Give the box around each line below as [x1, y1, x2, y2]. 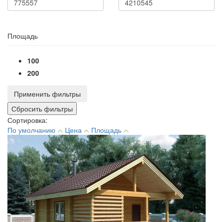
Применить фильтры [14, 89, 81, 99]
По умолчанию [7, 125, 57, 135]
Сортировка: [7, 115, 48, 125]
